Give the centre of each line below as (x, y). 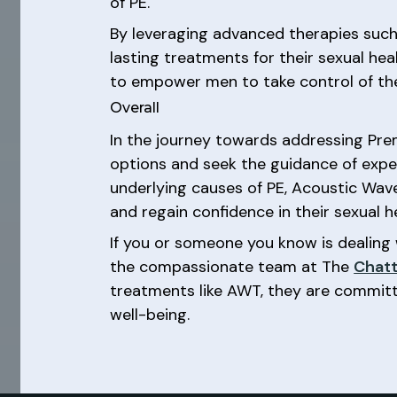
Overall (135, 108)
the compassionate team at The (232, 266)
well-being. (150, 314)
